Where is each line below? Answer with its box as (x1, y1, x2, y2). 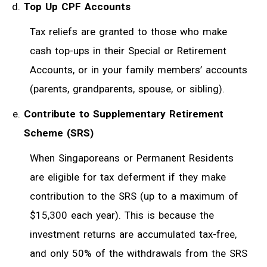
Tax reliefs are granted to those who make (30, 25, 227, 38)
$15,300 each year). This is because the (30, 209, 214, 221)
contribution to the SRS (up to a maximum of (30, 190, 238, 202)
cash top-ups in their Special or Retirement (30, 44, 226, 57)
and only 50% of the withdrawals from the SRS (30, 247, 247, 259)
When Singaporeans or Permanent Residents (30, 151, 234, 164)
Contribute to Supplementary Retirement (24, 107, 223, 120)
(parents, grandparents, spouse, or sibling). (30, 82, 225, 95)
